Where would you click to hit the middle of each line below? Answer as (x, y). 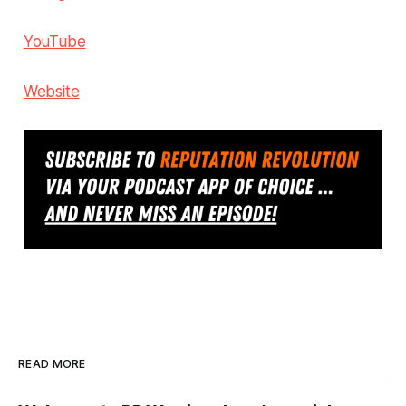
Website (51, 92)
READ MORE (52, 364)
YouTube (54, 42)
